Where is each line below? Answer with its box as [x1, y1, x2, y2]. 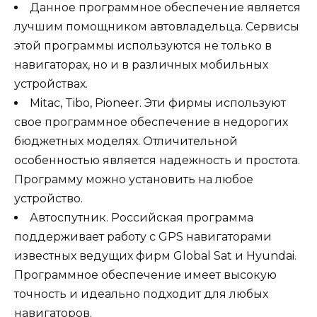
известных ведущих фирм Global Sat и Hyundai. [14, 249, 296, 263]
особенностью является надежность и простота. [14, 154, 300, 168]
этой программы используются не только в [14, 39, 272, 53]
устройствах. [14, 77, 88, 91]
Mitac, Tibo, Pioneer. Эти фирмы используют [30, 96, 286, 110]
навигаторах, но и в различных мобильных [14, 58, 268, 72]
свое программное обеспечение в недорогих [14, 115, 288, 129]
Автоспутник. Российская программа [30, 211, 253, 225]
